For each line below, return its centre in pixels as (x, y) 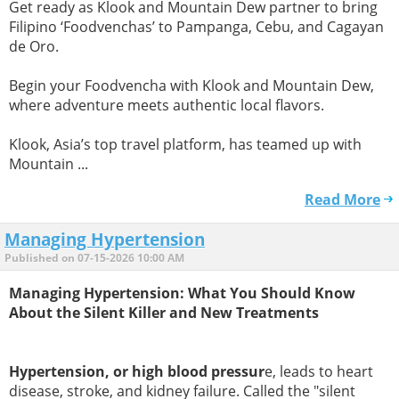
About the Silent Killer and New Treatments (164, 312)
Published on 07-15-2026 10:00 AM (94, 258)
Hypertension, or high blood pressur (137, 371)
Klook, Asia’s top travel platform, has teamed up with (185, 145)
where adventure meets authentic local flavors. (167, 106)
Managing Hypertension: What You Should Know (182, 293)
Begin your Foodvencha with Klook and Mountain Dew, (191, 86)
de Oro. (34, 47)
